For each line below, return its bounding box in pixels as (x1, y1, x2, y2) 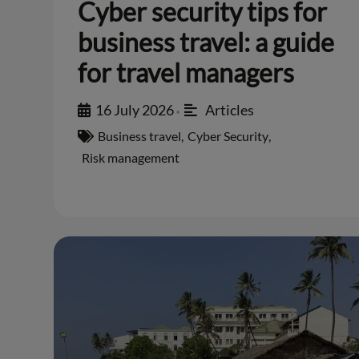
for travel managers (78, 57, 295, 89)
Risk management (82, 150, 180, 166)
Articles (204, 101, 254, 119)
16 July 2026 (95, 101, 175, 119)
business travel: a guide (78, 26, 335, 58)
